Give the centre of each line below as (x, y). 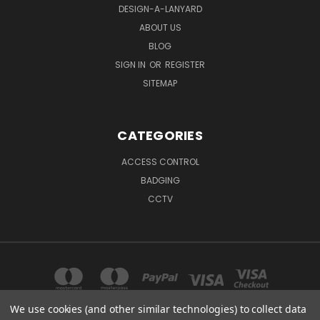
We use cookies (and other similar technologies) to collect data (158, 309)
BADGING (160, 180)
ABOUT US (160, 27)
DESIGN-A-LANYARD (160, 9)
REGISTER (185, 65)
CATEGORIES (160, 135)
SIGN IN (131, 65)
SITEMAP (160, 83)
